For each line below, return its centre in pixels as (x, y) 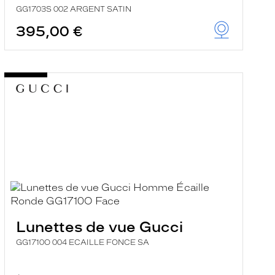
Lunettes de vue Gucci (99, 227)
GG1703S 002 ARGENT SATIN (73, 9)
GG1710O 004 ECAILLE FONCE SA (82, 242)
